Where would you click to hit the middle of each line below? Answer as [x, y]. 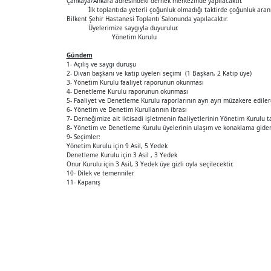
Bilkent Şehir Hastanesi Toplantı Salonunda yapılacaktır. [147, 18]
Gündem [79, 55]
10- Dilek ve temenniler [100, 173]
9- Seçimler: [83, 136]
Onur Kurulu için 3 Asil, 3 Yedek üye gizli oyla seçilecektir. [150, 164]
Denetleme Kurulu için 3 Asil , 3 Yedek [122, 155]
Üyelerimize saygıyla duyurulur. [122, 28]
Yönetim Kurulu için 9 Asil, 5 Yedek [117, 145]
